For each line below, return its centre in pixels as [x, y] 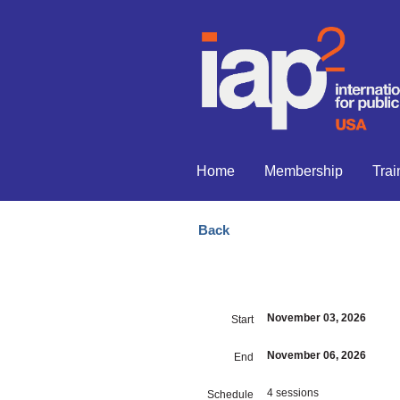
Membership [303, 171]
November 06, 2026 [317, 355]
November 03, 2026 [317, 318]
